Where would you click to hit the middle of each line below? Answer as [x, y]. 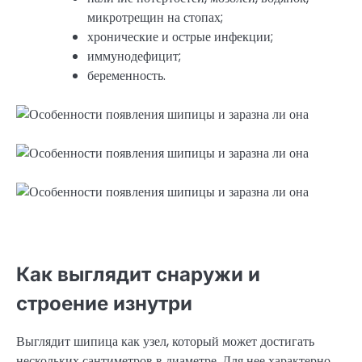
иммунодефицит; [134, 57]
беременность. [126, 76]
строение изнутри [104, 304]
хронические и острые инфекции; [180, 37]
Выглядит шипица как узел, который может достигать [165, 341]
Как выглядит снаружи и [138, 275]
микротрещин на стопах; [155, 18]
